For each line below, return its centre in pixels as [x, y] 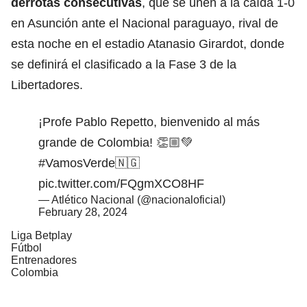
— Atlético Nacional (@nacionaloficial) [132, 199]
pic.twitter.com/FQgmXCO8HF [121, 183]
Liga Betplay [41, 235]
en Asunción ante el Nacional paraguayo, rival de [145, 23]
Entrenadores [44, 260]
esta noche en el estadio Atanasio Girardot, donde [148, 44]
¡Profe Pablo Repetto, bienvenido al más [149, 122]
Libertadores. [47, 85]
